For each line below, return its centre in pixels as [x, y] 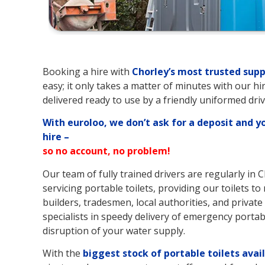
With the [63, 253]
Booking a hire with [87, 71]
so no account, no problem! [106, 151]
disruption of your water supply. [114, 230]
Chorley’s [153, 71]
